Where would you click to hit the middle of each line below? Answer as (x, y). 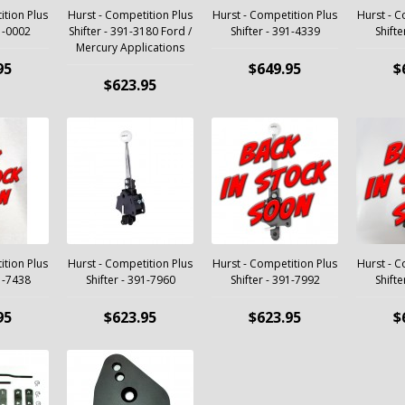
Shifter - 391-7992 (275, 280)
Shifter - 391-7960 (130, 280)
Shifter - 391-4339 (275, 31)
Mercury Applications (130, 47)
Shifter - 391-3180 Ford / (130, 31)
